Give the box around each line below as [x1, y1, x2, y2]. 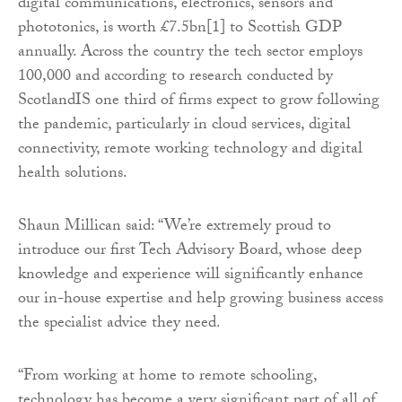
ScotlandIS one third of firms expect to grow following [18, 88, 380, 117]
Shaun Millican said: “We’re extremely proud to [18, 214, 331, 242]
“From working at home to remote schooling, [18, 363, 317, 392]
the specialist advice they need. [18, 310, 221, 339]
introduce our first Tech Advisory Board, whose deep [18, 238, 362, 267]
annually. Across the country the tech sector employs [18, 39, 363, 68]
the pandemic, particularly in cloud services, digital [18, 112, 351, 141]
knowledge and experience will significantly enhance [18, 262, 363, 291]
